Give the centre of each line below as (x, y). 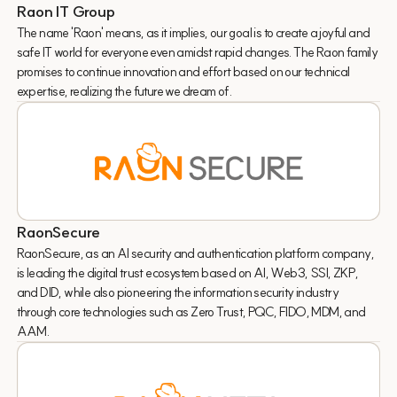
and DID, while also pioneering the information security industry (178, 292)
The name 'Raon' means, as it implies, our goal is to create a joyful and (193, 32)
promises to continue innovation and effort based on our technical (183, 71)
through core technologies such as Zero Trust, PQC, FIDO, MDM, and (191, 311)
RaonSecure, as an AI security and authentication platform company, (195, 253)
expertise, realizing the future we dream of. (124, 90)
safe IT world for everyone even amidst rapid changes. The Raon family (197, 51)
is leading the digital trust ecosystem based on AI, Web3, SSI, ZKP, (187, 272)
